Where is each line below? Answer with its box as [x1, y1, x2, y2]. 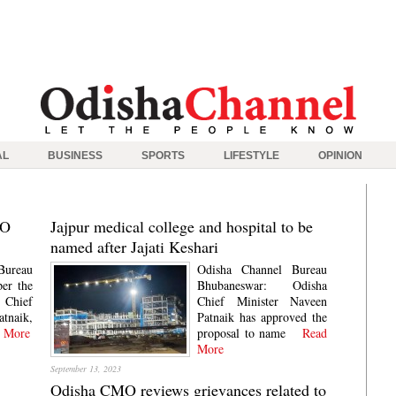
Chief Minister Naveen [197, 293, 327, 309]
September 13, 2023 [50, 362, 122, 375]
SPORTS [141, 149, 185, 162]
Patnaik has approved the [197, 308, 327, 325]
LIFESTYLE [224, 149, 279, 162]
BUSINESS [48, 149, 103, 162]
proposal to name [197, 324, 286, 341]
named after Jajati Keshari [50, 236, 219, 257]
